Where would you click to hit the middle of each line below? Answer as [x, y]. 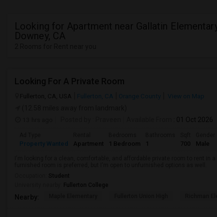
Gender [205, 135]
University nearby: [39, 185]
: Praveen [106, 120]
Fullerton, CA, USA [46, 96]
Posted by [76, 120]
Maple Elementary [73, 196]
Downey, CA [40, 36]
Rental [82, 135]
